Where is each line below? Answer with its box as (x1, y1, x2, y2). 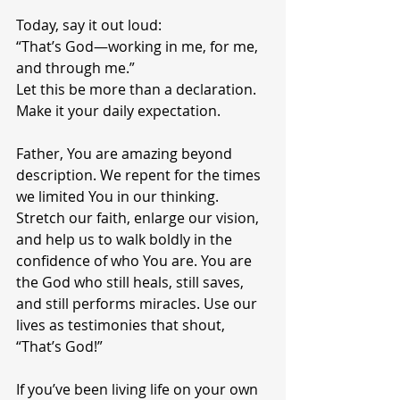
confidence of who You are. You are (16, 251, 255, 271)
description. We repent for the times (16, 165, 264, 185)
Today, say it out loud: (16, 15, 162, 35)
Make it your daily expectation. (16, 101, 221, 121)
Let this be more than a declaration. (16, 79, 260, 99)
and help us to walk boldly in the (16, 229, 236, 249)
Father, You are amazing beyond (16, 144, 236, 163)
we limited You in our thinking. (16, 187, 222, 206)
